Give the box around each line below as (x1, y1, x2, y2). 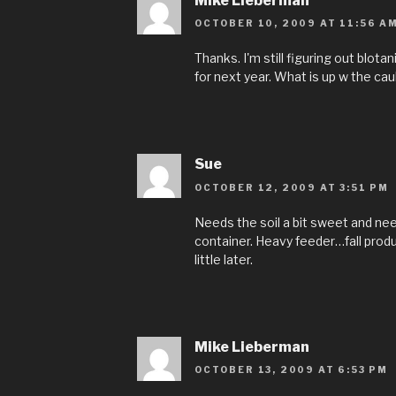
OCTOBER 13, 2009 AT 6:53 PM (194, 364, 389, 376)
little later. (194, 251, 253, 267)
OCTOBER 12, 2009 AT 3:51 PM (194, 181, 390, 193)
